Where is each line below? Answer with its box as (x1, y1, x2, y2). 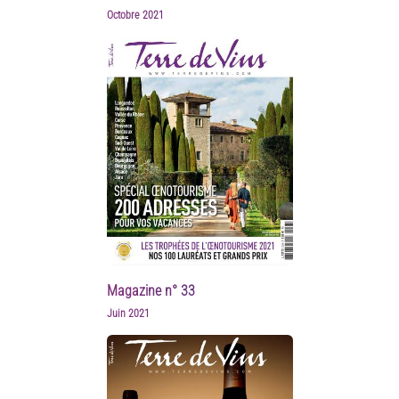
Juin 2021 (106, 306, 150, 320)
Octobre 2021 (106, 9, 164, 22)
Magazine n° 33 (106, 281, 195, 299)
